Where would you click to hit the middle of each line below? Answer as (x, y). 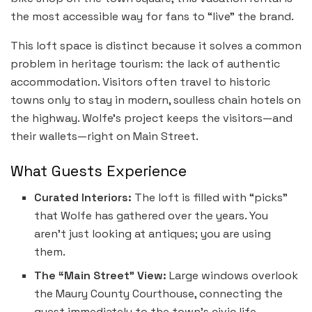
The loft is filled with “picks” (210, 198)
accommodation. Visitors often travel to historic (140, 82)
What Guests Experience (99, 171)
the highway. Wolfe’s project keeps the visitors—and (151, 118)
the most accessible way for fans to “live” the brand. (152, 17)
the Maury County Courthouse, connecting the (159, 294)
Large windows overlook (233, 276)
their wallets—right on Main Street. (104, 136)
